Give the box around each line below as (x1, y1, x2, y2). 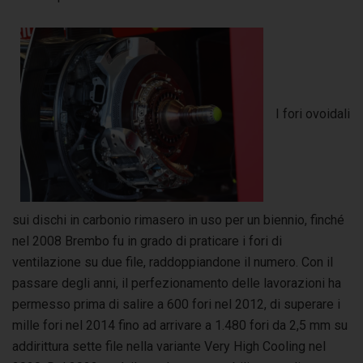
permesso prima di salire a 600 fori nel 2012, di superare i (12, 296, 340, 312)
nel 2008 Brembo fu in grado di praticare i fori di (12, 233, 282, 249)
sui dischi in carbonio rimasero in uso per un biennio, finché (12, 211, 344, 228)
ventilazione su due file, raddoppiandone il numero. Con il (12, 254, 333, 270)
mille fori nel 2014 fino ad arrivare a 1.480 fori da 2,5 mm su (12, 317, 348, 333)
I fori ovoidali (275, 105, 350, 122)
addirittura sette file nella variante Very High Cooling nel (12, 338, 326, 354)
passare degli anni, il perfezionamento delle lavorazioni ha (12, 275, 341, 291)
